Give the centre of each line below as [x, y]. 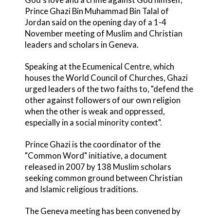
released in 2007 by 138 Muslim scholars [98, 166]
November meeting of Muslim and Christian [103, 33]
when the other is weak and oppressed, [95, 111]
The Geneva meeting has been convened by [102, 211]
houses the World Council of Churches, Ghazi [106, 77]
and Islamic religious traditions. [81, 189]
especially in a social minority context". [93, 122]
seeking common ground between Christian [103, 178]
